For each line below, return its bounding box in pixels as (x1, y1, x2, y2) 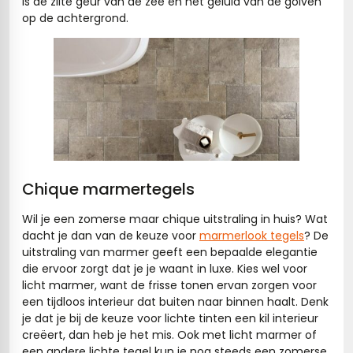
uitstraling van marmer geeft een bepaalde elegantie (22, 244, 318, 260)
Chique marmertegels (22, 178, 195, 200)
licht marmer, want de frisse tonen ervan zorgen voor (22, 277, 317, 293)
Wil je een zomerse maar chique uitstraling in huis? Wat (22, 211, 328, 227)
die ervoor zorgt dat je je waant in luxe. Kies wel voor (22, 261, 307, 277)
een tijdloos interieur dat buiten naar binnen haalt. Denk (22, 294, 329, 310)
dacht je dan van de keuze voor (22, 228, 199, 243)
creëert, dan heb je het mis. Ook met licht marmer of (22, 327, 317, 343)
